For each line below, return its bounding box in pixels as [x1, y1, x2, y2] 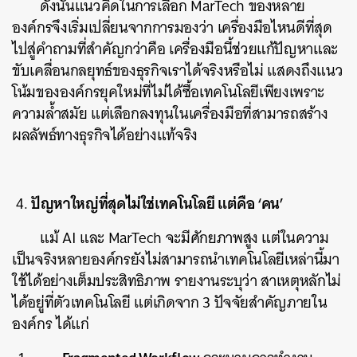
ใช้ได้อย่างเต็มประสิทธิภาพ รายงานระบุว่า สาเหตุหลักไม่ [12, 268, 341, 294]
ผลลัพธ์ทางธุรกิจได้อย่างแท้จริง [12, 122, 198, 148]
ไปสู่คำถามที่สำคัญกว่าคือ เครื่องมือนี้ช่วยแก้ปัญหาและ [12, 36, 339, 62]
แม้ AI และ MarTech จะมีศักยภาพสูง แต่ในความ [40, 225, 329, 251]
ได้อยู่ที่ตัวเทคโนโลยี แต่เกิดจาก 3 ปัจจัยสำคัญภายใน [12, 289, 328, 316]
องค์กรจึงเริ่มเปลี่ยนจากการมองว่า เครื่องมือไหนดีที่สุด [12, 14, 332, 41]
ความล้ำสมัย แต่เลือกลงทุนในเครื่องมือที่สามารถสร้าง [12, 100, 328, 127]
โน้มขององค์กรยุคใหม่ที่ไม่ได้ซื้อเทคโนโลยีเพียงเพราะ [12, 79, 324, 105]
